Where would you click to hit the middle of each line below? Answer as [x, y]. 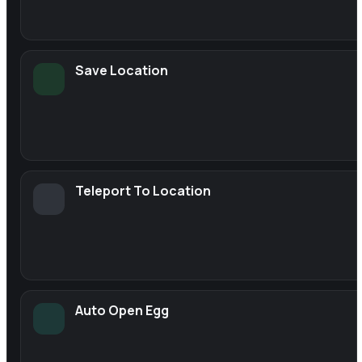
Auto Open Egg [122, 311]
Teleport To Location [143, 190]
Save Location [122, 71]
